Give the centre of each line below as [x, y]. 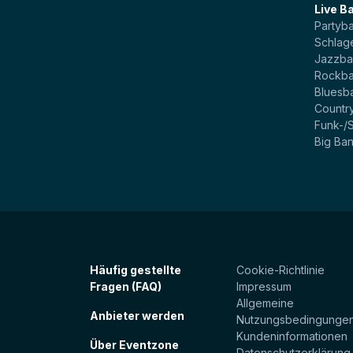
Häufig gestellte [136, 269]
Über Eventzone [134, 344]
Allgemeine [265, 303]
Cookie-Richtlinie [281, 269]
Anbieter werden [137, 315]
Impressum [264, 286]
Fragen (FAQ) [126, 286]
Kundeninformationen [292, 336]
